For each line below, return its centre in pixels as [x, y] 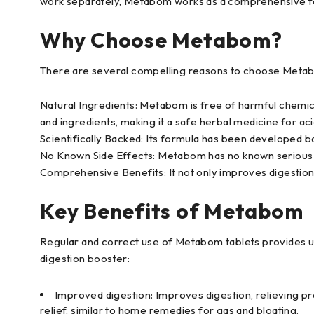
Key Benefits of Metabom [172, 211]
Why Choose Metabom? [161, 40]
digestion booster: [85, 259]
